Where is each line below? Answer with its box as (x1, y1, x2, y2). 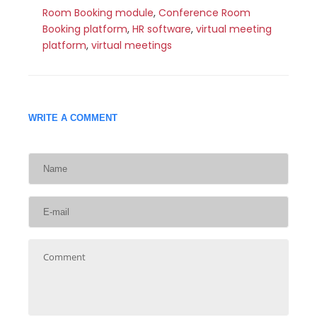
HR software (132, 22, 191, 37)
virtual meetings (91, 38, 172, 53)
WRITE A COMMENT (28, 113, 117, 124)
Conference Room (158, 6, 250, 21)
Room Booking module (42, 6, 154, 21)
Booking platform (42, 22, 127, 37)
